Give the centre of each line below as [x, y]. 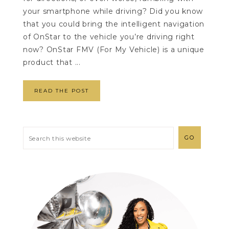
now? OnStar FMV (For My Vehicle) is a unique [113, 50]
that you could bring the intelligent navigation [114, 24]
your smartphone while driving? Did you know [113, 12]
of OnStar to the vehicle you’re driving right [109, 37]
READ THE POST [61, 91]
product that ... [52, 63]
